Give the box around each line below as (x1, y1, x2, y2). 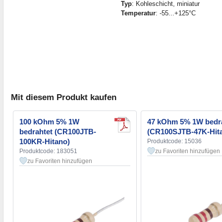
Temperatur (120, 9, 156, 17)
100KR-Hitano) (19, 137, 70, 146)
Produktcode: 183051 (19, 148, 77, 155)
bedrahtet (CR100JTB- (19, 127, 96, 136)
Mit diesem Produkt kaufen (11, 93, 116, 103)
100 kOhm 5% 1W (19, 117, 79, 126)
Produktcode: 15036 (147, 138, 202, 145)
